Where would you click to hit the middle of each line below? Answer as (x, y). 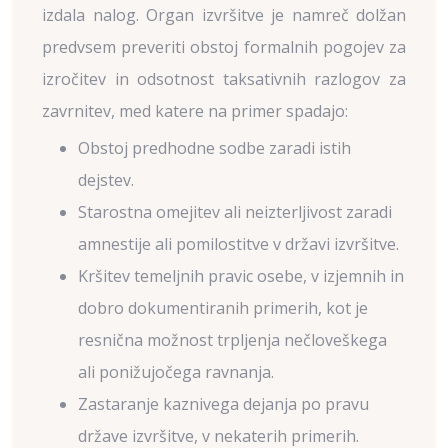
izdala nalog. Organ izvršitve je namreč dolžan (224, 15)
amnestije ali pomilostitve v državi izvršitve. (238, 244)
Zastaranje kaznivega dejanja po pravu (223, 404)
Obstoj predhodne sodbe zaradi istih (214, 148)
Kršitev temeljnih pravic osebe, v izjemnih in (241, 276)
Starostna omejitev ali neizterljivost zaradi (235, 212)
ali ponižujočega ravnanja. (176, 372)
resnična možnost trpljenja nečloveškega (232, 340)
